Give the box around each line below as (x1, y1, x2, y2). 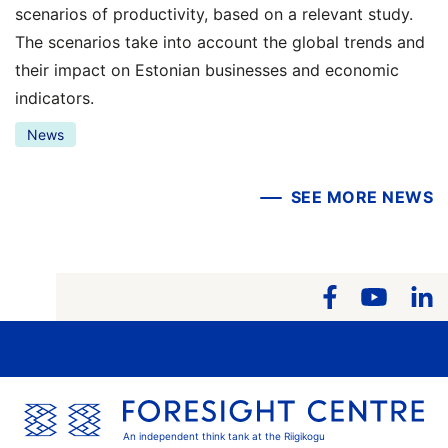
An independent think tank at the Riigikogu (123, 430, 325, 443)
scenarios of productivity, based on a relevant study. (15, 3, 413, 24)
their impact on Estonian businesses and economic (15, 59, 399, 80)
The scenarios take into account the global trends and (15, 31, 425, 52)
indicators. (15, 87, 94, 108)
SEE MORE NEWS (290, 186, 433, 207)
